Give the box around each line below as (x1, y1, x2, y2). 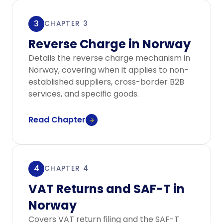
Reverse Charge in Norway (28, 36, 191, 52)
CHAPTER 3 (44, 19, 89, 28)
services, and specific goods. (28, 88, 139, 100)
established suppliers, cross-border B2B (28, 76, 184, 88)
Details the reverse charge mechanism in (28, 52, 190, 64)
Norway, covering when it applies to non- (28, 64, 189, 76)
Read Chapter (28, 114, 86, 125)
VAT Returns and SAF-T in (28, 181, 185, 197)
